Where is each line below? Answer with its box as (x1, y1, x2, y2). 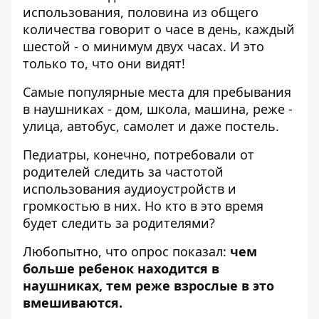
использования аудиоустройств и (23, 180, 236, 197)
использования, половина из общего (23, 4, 258, 21)
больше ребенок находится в (23, 260, 219, 277)
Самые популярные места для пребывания (23, 83, 291, 100)
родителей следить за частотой (23, 163, 224, 180)
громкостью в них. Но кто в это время (23, 197, 263, 214)
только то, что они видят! (23, 55, 185, 72)
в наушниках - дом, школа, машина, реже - (23, 100, 293, 117)
